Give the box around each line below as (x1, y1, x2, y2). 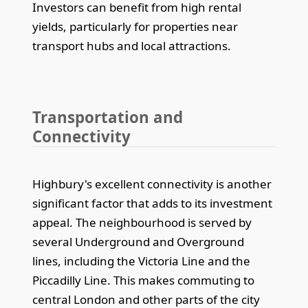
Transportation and (32, 106, 184, 128)
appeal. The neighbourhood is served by (32, 214, 252, 230)
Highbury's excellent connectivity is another (32, 175, 272, 192)
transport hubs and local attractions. (32, 37, 232, 54)
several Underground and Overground (32, 233, 245, 250)
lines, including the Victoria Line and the (32, 252, 251, 269)
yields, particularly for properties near (32, 18, 239, 34)
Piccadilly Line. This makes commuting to (32, 272, 255, 288)
